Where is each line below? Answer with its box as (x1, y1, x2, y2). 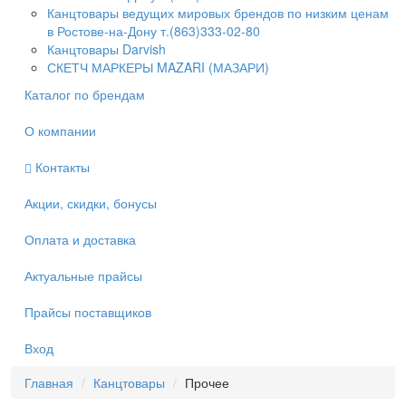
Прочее (185, 373, 229, 391)
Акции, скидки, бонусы (24, 194, 157, 212)
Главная (24, 373, 73, 391)
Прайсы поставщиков (24, 303, 151, 321)
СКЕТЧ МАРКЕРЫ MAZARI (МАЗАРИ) (47, 58, 269, 76)
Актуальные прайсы (24, 266, 142, 285)
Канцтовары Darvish (47, 40, 166, 58)
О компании (24, 121, 96, 140)
